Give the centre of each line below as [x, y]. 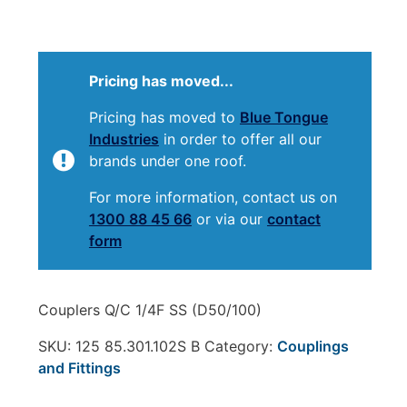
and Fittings [79, 368]
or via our [229, 219]
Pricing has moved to [164, 118]
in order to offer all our [240, 139]
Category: [240, 347]
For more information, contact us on [213, 198]
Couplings [313, 347]
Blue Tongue [283, 118]
